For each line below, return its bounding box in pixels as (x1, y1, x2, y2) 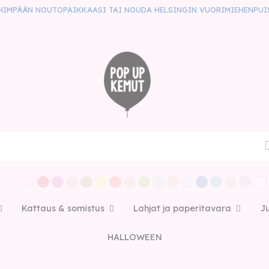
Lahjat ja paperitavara (133, 203, 231, 214)
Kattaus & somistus (21, 203, 104, 214)
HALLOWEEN (107, 232, 162, 243)
